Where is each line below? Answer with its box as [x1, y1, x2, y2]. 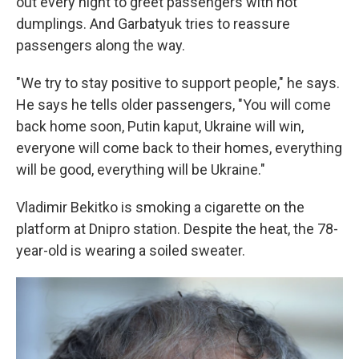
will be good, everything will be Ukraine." [16, 160, 265, 178]
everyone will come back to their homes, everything [16, 139, 342, 156]
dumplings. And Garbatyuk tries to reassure [16, 14, 290, 32]
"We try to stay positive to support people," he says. [16, 74, 340, 91]
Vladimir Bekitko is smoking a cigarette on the [16, 198, 305, 216]
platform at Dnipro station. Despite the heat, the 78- [16, 220, 338, 237]
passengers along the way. [16, 36, 185, 54]
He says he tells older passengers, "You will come [16, 95, 331, 113]
